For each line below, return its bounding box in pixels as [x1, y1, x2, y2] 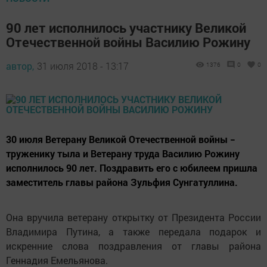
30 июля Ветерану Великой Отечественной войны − [6, 132, 235, 145]
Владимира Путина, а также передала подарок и [6, 225, 261, 238]
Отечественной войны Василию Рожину [6, 33, 250, 51]
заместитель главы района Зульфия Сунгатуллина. [6, 175, 238, 188]
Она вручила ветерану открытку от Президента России [6, 210, 261, 223]
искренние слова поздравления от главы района [6, 239, 261, 252]
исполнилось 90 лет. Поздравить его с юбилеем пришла [6, 161, 257, 174]
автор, [6, 59, 34, 72]
